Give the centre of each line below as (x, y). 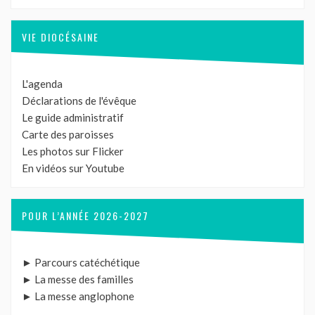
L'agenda (42, 84)
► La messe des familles (78, 279)
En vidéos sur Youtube (73, 168)
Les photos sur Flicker (73, 152)
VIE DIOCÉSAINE (60, 37)
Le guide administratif (73, 118)
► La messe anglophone (78, 296)
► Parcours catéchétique (81, 263)
